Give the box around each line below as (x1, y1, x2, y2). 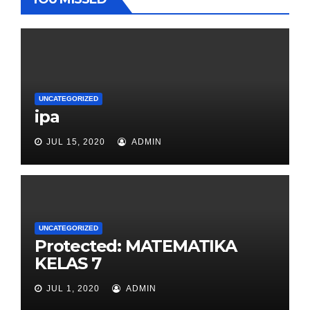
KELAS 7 (35, 253, 101, 273)
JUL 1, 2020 (46, 283, 100, 293)
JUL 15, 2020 (46, 136, 105, 147)
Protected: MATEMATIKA (35, 235, 237, 256)
